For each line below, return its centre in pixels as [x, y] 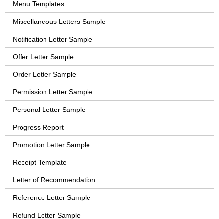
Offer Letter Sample [43, 57]
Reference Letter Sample [52, 198]
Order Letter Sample [44, 75]
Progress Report [38, 127]
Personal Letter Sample [49, 110]
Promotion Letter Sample [51, 145]
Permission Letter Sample [53, 92]
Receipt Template [40, 163]
